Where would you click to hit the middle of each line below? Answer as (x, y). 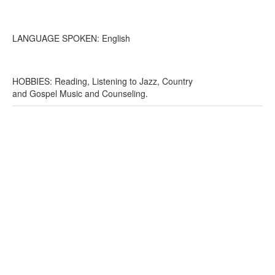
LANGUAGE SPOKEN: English (71, 38)
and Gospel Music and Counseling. (80, 93)
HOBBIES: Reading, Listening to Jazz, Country (103, 81)
